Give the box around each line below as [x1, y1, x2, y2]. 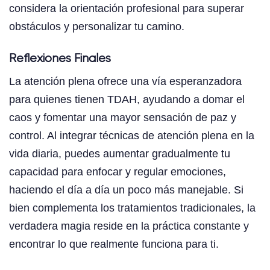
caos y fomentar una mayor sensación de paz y [9, 111, 236, 124]
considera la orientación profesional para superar [9, 2, 244, 15]
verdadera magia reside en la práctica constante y [9, 220, 249, 233]
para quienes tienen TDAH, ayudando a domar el [9, 93, 245, 106]
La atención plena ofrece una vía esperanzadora [9, 75, 242, 88]
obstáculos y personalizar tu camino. [9, 20, 184, 33]
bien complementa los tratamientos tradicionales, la [9, 202, 256, 215]
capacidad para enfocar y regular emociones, [9, 166, 226, 178]
